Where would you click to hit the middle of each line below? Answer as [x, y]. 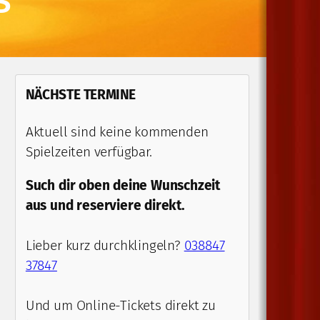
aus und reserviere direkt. [105, 206]
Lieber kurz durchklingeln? [105, 246]
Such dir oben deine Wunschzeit [123, 186]
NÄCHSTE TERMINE [81, 95]
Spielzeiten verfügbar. [89, 152]
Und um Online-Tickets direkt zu [120, 306]
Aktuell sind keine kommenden [117, 132]
